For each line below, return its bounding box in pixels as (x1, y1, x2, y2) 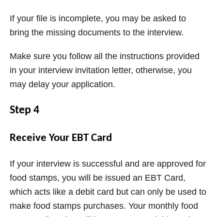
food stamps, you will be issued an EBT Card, (10, 173, 186, 183)
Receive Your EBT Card (10, 133, 112, 144)
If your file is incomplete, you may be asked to (10, 14, 186, 24)
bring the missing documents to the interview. (10, 28, 184, 38)
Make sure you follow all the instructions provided (10, 51, 200, 62)
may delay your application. (10, 79, 115, 90)
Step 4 (10, 105, 39, 117)
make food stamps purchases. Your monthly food (10, 201, 198, 211)
